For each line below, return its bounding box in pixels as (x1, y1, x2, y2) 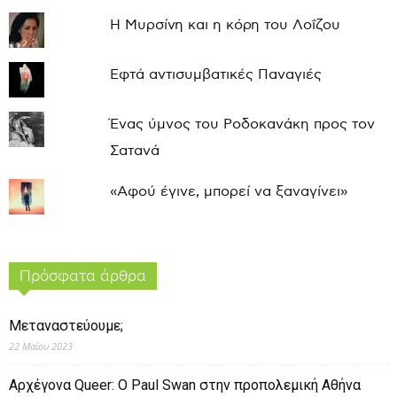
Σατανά (109, 143, 160, 160)
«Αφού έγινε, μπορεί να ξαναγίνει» (109, 183, 347, 201)
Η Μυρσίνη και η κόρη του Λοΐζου (109, 17, 340, 35)
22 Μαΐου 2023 (9, 339, 73, 354)
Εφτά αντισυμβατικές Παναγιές (109, 66, 322, 84)
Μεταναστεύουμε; (9, 317, 123, 335)
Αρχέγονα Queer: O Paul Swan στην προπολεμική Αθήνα (9, 377, 361, 394)
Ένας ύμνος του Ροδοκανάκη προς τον (109, 116, 375, 134)
